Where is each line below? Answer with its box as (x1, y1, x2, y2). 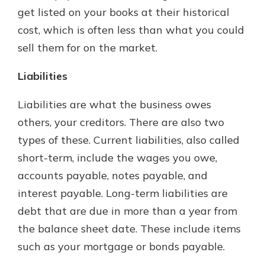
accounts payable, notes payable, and (18, 169, 208, 182)
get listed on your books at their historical (18, 5, 230, 19)
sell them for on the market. (18, 41, 157, 54)
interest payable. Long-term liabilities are (18, 186, 228, 200)
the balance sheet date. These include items (18, 222, 241, 235)
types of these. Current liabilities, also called (18, 133, 240, 147)
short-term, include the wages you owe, (18, 151, 217, 164)
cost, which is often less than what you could (18, 23, 244, 37)
